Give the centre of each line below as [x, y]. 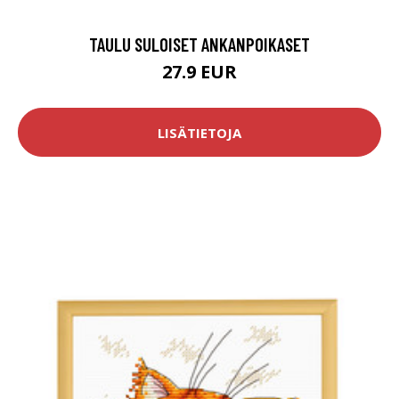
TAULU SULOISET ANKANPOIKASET [199, 45]
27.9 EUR [199, 72]
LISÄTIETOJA [199, 132]
